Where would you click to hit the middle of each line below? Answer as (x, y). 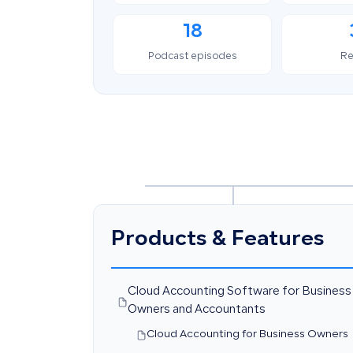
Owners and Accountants (197, 310)
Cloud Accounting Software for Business (240, 292)
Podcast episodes (192, 57)
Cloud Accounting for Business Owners (247, 335)
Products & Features (218, 240)
